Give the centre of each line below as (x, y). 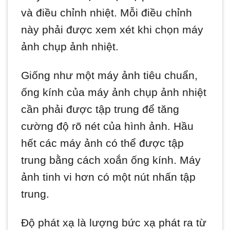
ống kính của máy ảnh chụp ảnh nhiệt (114, 92)
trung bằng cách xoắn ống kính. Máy (111, 160)
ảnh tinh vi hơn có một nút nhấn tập (109, 177)
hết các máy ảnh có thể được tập (103, 143)
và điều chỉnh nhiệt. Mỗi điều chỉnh (107, 13)
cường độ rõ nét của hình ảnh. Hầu (108, 126)
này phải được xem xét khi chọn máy (112, 30)
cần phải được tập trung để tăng (100, 109)
